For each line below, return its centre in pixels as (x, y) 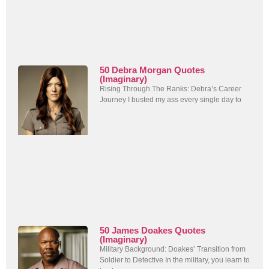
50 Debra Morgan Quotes (153, 70)
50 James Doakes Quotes (153, 231)
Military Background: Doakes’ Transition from (173, 249)
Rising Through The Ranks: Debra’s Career (171, 89)
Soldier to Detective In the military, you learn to (175, 260)
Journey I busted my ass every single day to (171, 99)
